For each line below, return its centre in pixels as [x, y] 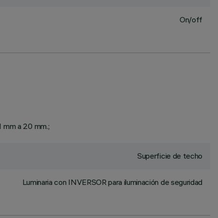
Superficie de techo [170, 156]
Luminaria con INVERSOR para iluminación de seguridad [112, 182]
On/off [191, 19]
